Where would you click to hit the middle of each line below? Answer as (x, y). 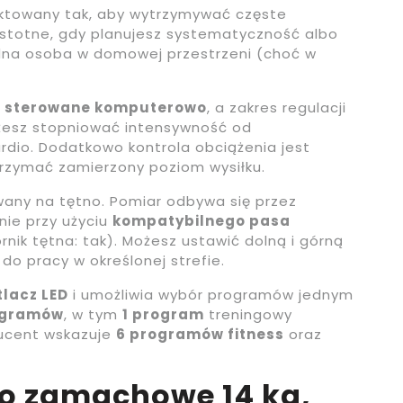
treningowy (248, 315)
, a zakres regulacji (277, 108)
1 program (163, 315)
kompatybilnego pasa (201, 221)
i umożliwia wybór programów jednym (211, 295)
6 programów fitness (200, 335)
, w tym (93, 315)
